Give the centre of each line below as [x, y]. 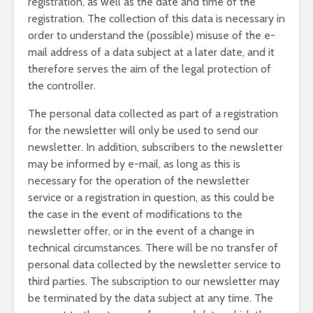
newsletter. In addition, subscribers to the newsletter [155, 147]
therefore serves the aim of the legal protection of [150, 69]
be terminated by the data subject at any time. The [151, 298]
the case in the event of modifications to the [135, 214]
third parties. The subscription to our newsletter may [154, 281]
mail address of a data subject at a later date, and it [151, 52]
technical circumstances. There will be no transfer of [153, 248]
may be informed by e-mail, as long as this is [134, 164]
